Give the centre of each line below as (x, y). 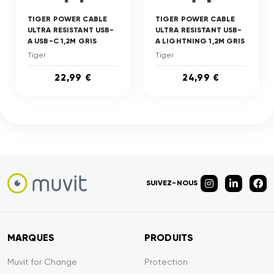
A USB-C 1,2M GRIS (62, 41)
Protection (166, 262)
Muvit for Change (42, 262)
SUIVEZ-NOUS (172, 183)
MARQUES (31, 238)
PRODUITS (169, 238)
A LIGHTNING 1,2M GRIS (200, 41)
